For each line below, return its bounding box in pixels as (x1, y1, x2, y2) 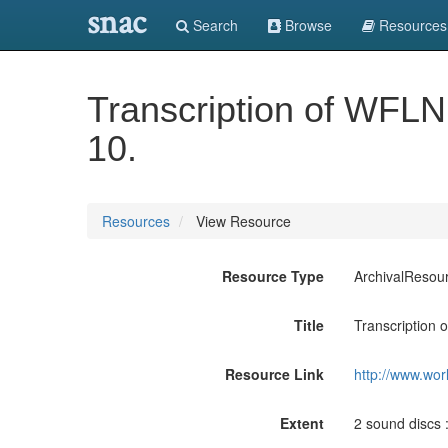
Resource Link (224, 364, 324, 384)
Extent (279, 413, 324, 433)
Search (189, 15, 238, 35)
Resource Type (221, 266, 324, 286)
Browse (281, 15, 332, 35)
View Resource (192, 211, 291, 231)
